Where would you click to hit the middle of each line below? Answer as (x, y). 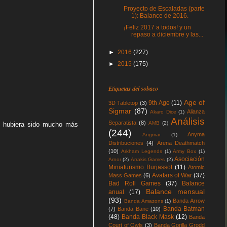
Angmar (152, 135)
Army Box (185, 151)
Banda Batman (184, 209)
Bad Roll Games (135, 183)
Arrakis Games (148, 159)
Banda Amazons (143, 201)
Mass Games (125, 175)
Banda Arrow (189, 201)
